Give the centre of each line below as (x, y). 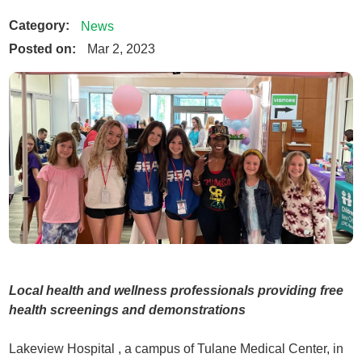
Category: (40, 25)
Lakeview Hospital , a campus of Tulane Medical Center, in (177, 348)
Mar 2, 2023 (121, 49)
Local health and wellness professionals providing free (177, 290)
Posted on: (43, 49)
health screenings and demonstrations (128, 309)
